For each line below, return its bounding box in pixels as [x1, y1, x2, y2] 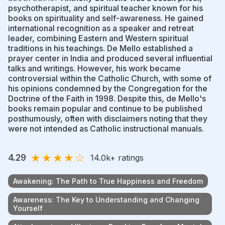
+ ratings [110, 152, 144, 163]
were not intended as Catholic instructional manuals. [8, 123, 204, 134]
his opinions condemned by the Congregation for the [8, 83, 207, 93]
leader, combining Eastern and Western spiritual [8, 33, 188, 43]
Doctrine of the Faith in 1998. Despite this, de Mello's [8, 93, 206, 103]
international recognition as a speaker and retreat [8, 23, 194, 33]
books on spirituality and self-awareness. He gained [8, 13, 203, 23]
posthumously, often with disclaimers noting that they [8, 113, 207, 124]
